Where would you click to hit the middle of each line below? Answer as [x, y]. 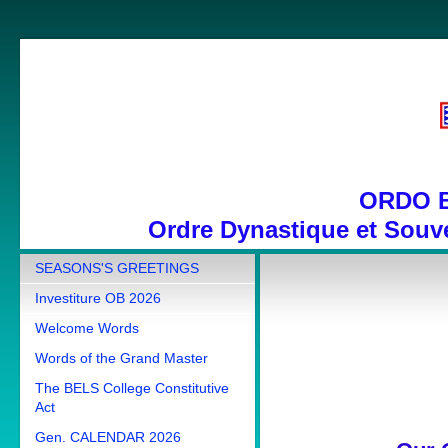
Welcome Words [87, 328]
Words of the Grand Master [121, 358]
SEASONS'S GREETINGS [117, 268]
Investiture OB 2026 [98, 298]
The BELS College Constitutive [132, 388]
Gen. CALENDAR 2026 [108, 437]
